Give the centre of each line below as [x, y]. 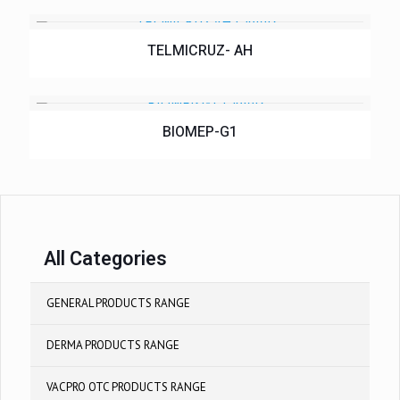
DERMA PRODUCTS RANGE [113, 345]
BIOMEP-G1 [200, 132]
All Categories [105, 258]
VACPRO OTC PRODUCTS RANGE [126, 387]
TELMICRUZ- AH [200, 50]
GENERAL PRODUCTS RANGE [118, 303]
